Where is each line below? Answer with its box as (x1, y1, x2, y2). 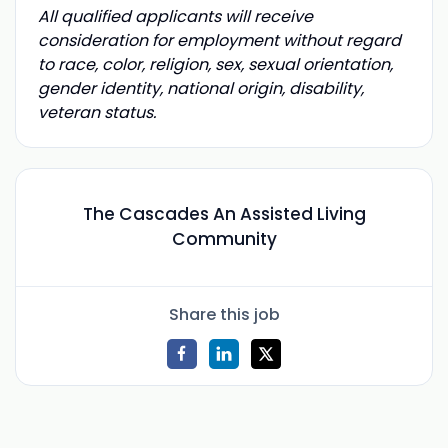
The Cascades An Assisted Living (82, 202, 366, 227)
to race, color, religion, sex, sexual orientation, (37, 52, 393, 76)
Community (171, 227, 277, 252)
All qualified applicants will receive (37, 4, 313, 28)
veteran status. (37, 100, 156, 124)
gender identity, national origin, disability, (37, 76, 364, 100)
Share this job (168, 302, 280, 326)
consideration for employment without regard (37, 28, 401, 52)
